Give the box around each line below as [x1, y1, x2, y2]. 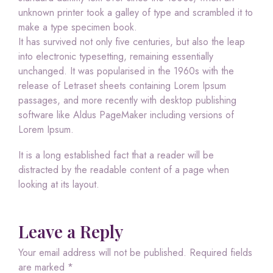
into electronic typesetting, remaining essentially [18, 49, 213, 64]
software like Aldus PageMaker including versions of [18, 108, 234, 122]
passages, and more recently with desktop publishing [18, 93, 236, 108]
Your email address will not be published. [18, 246, 186, 260]
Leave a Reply [18, 220, 123, 243]
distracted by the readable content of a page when [18, 163, 229, 177]
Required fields [190, 246, 252, 260]
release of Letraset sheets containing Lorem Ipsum [18, 79, 226, 93]
